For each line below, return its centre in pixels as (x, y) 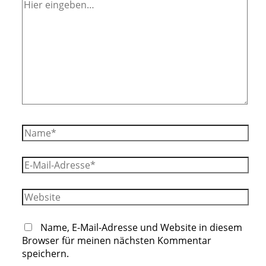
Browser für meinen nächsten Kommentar (116, 240)
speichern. (45, 253)
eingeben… (46, 15)
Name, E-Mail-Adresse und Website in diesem (141, 227)
